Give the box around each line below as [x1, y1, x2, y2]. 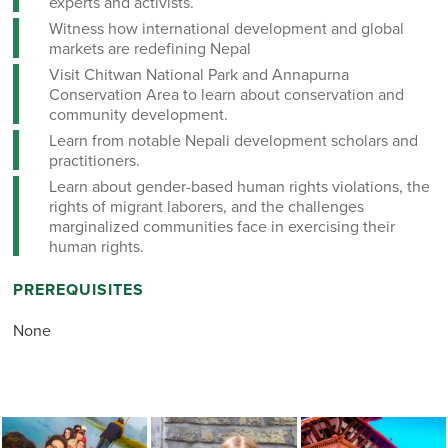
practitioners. [48, 149, 140, 172]
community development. [48, 103, 228, 126]
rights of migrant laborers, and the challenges [48, 195, 364, 218]
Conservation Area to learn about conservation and [48, 83, 404, 106]
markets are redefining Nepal [48, 37, 251, 60]
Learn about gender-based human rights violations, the [48, 175, 430, 198]
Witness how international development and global [48, 17, 404, 40]
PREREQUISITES [12, 278, 144, 302]
